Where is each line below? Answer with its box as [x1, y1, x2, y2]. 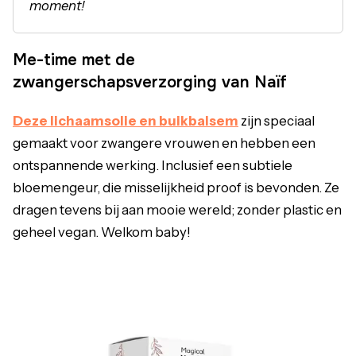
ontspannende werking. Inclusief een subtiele [13, 157, 292, 173]
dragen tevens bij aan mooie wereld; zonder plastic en [13, 201, 342, 218]
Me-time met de [13, 49, 135, 70]
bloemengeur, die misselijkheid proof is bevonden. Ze [13, 179, 339, 195]
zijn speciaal [238, 112, 315, 129]
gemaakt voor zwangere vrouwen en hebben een [13, 134, 315, 151]
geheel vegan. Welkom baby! [13, 223, 191, 240]
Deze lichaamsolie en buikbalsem [13, 112, 238, 129]
